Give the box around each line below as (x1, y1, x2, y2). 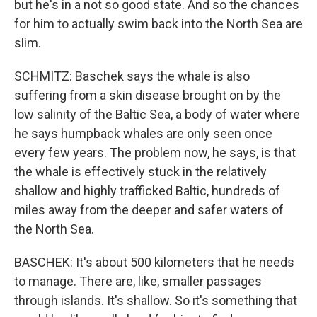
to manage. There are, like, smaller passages (14, 274, 262, 289)
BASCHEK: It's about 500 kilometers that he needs (14, 255, 294, 270)
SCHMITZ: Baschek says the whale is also (14, 69, 250, 83)
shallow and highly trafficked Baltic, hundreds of (14, 183, 280, 198)
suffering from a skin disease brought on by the (14, 88, 281, 103)
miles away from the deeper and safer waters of (14, 202, 284, 217)
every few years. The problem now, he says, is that (14, 145, 296, 160)
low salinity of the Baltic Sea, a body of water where (14, 107, 300, 122)
